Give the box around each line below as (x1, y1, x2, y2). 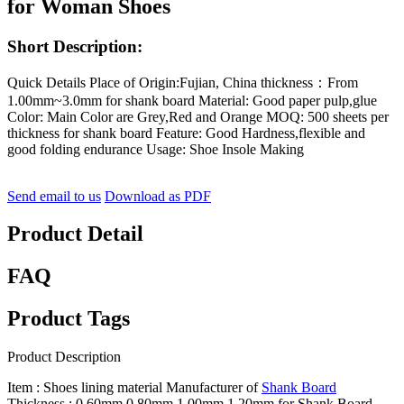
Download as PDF (105, 188, 211, 204)
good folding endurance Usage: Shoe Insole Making (7, 141, 304, 157)
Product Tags (7, 307, 130, 331)
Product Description (7, 349, 121, 365)
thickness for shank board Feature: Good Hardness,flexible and (7, 124, 365, 141)
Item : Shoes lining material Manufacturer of (7, 380, 262, 396)
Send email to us (7, 188, 101, 204)
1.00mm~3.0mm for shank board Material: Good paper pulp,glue (7, 92, 377, 108)
